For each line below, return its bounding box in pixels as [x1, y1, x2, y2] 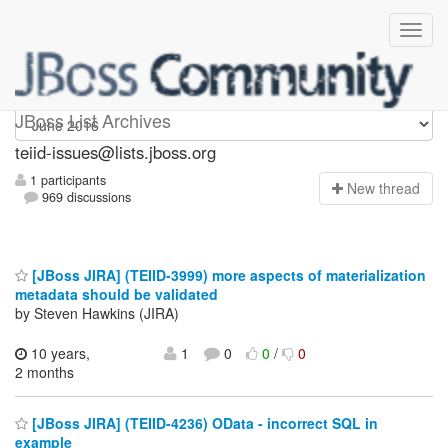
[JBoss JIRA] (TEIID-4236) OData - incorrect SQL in [28, 413, 378, 434]
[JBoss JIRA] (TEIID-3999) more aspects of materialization [28, 264, 426, 285]
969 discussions [38, 188, 132, 207]
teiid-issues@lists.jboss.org [15, 140, 216, 164]
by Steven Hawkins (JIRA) [15, 302, 179, 323]
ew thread [357, 178, 420, 199]
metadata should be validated [15, 283, 218, 304]
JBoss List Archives [15, 107, 171, 133]
